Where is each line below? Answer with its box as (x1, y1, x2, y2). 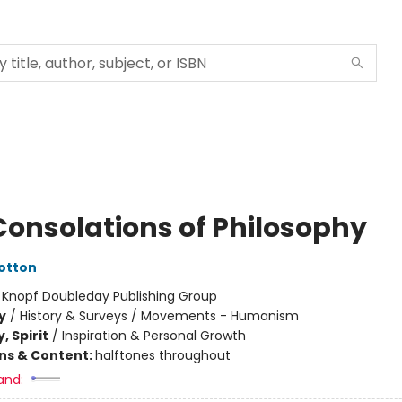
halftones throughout (94, 346, 231, 364)
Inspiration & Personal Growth (61, 327, 246, 345)
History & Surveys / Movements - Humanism (19, 307, 299, 325)
